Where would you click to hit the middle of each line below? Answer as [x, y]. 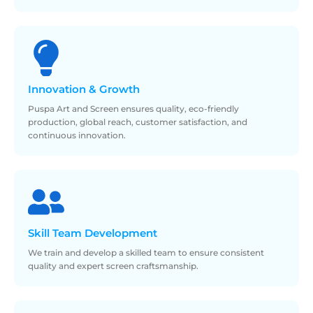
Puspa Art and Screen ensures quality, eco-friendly [133, 108]
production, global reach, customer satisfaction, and [138, 122]
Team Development [105, 233]
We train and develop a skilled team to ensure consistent [146, 252]
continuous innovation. [77, 135]
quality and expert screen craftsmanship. [113, 265]
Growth [119, 89]
